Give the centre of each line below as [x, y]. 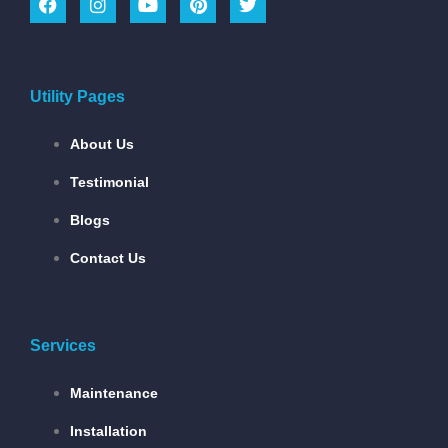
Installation [108, 430]
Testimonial [109, 181]
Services [63, 345]
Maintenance [114, 392]
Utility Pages [77, 96]
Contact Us [108, 257]
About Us [102, 143]
